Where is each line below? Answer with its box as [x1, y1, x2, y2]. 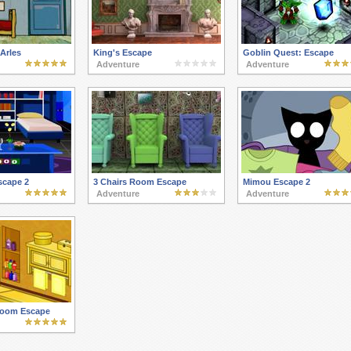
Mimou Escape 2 [242, 177, 310, 187]
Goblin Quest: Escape [242, 48, 334, 58]
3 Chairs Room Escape [92, 177, 186, 187]
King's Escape [92, 48, 152, 58]
